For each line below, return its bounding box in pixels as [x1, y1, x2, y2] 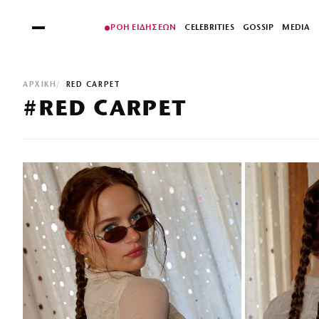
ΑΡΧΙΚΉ [23, 81, 57, 89]
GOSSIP [242, 23, 274, 32]
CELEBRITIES [184, 23, 234, 32]
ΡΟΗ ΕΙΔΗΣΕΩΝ [110, 23, 177, 32]
